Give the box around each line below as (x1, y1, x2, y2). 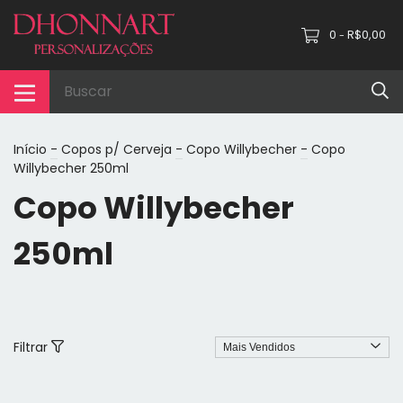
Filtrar (13, 337, 51, 356)
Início (13, 139, 47, 158)
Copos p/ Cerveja (61, 139, 172, 158)
